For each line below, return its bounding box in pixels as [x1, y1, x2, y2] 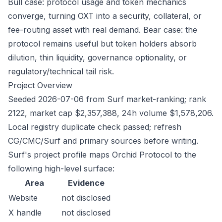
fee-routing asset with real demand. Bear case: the [8, 25, 197, 35]
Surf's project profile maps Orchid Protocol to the [8, 150, 196, 160]
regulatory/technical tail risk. [8, 66, 114, 76]
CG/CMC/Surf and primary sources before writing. [8, 136, 198, 146]
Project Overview [8, 80, 72, 90]
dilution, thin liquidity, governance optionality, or [8, 53, 187, 62]
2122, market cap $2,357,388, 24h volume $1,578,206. [8, 108, 214, 118]
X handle [8, 208, 42, 218]
